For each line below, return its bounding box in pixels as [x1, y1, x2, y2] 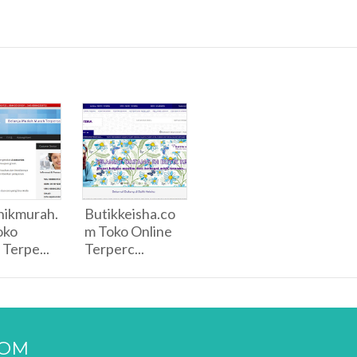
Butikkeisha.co [84, 205, 175, 222]
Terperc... [84, 240, 144, 257]
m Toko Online [84, 222, 172, 240]
